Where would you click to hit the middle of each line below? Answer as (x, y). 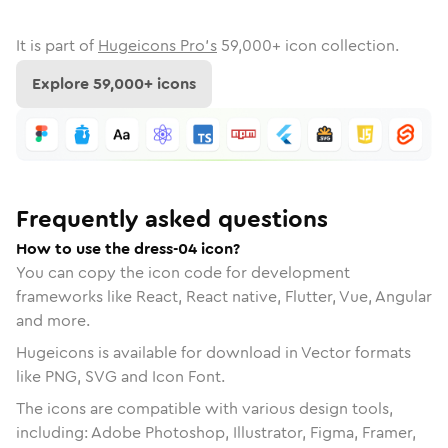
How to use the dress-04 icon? (128, 248)
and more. (53, 320)
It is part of (55, 45)
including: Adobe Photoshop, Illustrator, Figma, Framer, (216, 432)
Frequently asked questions (172, 218)
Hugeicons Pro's (157, 45)
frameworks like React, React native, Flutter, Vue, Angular (224, 296)
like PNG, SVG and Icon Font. (120, 376)
